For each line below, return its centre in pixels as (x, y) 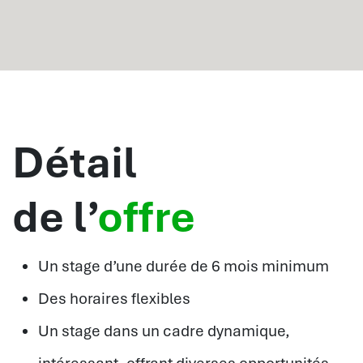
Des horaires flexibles (114, 299)
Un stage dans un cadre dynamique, (164, 331)
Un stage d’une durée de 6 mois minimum (184, 267)
